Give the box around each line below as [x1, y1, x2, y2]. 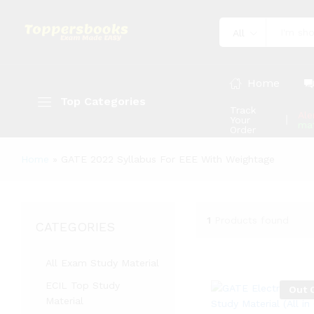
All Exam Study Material [46, 257, 159, 268]
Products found [214, 214, 289, 226]
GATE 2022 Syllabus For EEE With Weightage [61, 153, 275, 165]
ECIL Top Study [46, 280, 120, 291]
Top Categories [60, 94, 146, 108]
